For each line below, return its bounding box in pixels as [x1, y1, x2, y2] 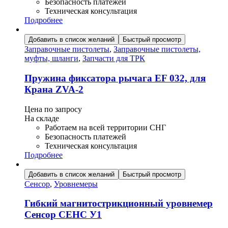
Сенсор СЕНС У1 [24, 209, 102, 220]
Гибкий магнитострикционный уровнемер [24, 198, 213, 209]
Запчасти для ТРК [82, 54, 145, 63]
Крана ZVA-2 [24, 84, 83, 95]
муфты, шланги [24, 54, 78, 63]
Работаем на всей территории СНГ [45, 123, 166, 132]
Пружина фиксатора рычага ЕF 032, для [24, 73, 206, 83]
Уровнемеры [54, 179, 98, 188]
